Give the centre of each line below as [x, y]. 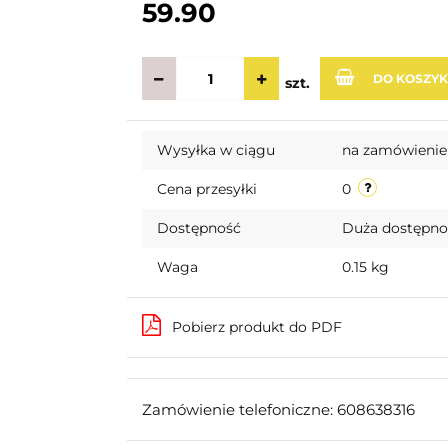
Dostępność [198, 228]
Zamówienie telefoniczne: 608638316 [278, 409]
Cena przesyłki [206, 189]
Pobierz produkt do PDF [256, 327]
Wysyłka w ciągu [215, 150]
